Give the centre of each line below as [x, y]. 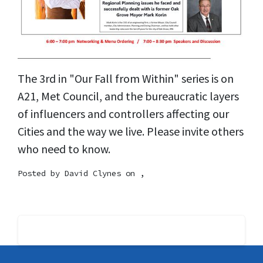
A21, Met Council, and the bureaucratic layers [128, 96]
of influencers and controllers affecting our [123, 114]
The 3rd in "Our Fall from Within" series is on [126, 79]
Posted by [41, 173]
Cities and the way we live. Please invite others [131, 131]
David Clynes [93, 173]
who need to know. [64, 149]
